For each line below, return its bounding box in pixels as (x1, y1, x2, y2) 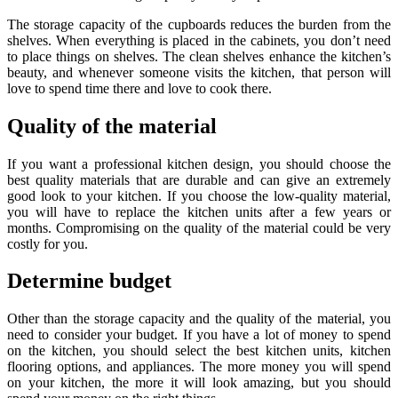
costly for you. (7, 235, 88, 251)
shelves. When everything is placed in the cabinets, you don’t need (7, 32, 391, 48)
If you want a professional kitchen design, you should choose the (7, 155, 391, 171)
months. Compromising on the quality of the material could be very (7, 219, 391, 235)
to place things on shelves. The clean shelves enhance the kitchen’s (7, 48, 391, 64)
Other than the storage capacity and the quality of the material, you (7, 311, 391, 327)
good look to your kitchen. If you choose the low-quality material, (7, 187, 391, 203)
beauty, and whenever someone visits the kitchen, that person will (7, 64, 391, 80)
